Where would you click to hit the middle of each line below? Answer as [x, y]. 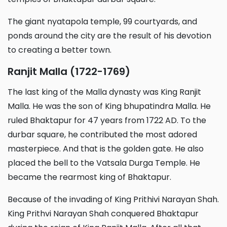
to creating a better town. [60, 50]
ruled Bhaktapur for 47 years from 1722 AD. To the [107, 120]
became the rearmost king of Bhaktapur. [89, 177]
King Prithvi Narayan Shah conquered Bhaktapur [103, 213]
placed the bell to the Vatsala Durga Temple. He [104, 163]
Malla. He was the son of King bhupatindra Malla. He [109, 106]
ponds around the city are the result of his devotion [109, 35]
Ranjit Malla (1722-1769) [72, 71]
